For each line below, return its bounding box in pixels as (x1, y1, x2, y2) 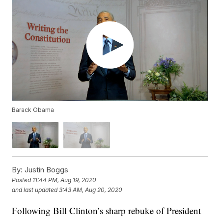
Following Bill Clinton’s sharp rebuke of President (12, 204, 201, 217)
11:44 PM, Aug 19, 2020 (32, 176, 97, 184)
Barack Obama (12, 106, 55, 114)
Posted (12, 176, 33, 184)
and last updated (12, 186, 58, 193)
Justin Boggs (23, 165, 69, 174)
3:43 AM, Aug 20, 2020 (59, 186, 123, 193)
